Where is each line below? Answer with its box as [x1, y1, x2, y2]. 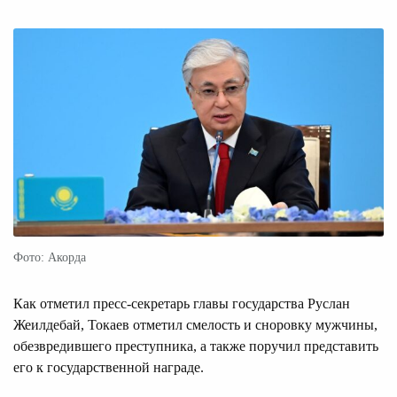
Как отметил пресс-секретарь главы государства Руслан [13, 295, 350, 311]
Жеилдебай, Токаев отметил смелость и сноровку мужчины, [13, 316, 378, 332]
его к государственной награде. [13, 359, 204, 375]
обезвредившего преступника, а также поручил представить [13, 338, 378, 354]
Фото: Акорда [13, 250, 86, 264]
